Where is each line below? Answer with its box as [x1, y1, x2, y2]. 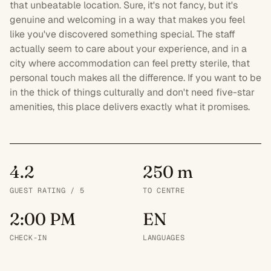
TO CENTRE [143, 185, 185, 195]
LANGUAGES [143, 232, 185, 243]
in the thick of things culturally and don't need [10, 85, 216, 99]
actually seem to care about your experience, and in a [10, 42, 247, 55]
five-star [216, 85, 255, 99]
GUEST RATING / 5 [10, 185, 85, 195]
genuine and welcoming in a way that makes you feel [10, 13, 245, 26]
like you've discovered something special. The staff [10, 27, 235, 41]
